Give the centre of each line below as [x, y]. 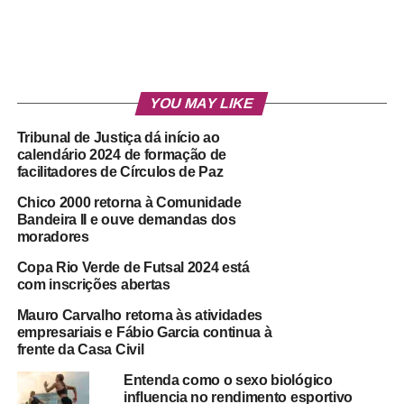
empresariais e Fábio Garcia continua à [144, 333]
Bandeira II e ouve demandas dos [126, 220]
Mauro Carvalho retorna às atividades [140, 316]
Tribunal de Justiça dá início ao [118, 138]
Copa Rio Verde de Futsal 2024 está [133, 268]
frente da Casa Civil [80, 350]
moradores [53, 237]
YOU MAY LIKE [202, 104]
